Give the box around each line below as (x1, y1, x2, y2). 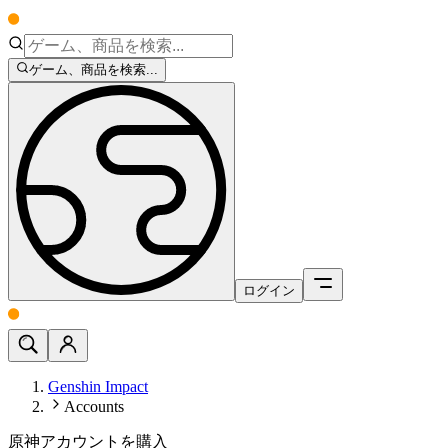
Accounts (64, 398, 124, 416)
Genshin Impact (48, 378, 148, 396)
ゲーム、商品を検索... (29, 62, 159, 78)
